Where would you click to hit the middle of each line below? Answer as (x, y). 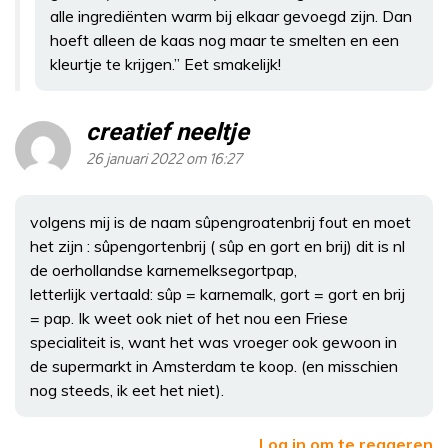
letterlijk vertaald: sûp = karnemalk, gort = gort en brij (217, 294)
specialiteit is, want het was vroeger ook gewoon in (213, 342)
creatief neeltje (167, 132)
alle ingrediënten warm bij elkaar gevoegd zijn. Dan (231, 16)
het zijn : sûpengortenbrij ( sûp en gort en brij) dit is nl (217, 246)
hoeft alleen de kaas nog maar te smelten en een (224, 40)
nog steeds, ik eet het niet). (127, 390)
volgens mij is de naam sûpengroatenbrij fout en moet (220, 222)
